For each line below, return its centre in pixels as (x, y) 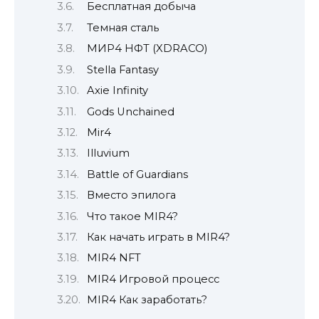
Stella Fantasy (122, 69)
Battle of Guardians (137, 174)
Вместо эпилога (131, 195)
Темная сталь (122, 27)
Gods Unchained (130, 111)
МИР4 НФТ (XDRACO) (147, 49)
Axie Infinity (117, 91)
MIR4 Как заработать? (147, 300)
